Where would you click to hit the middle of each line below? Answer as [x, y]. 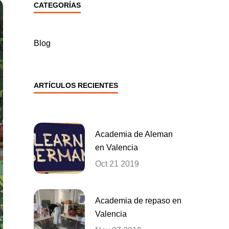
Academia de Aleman [134, 134]
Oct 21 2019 [117, 164]
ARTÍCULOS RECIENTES [76, 85]
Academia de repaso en [138, 201]
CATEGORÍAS [57, 5]
